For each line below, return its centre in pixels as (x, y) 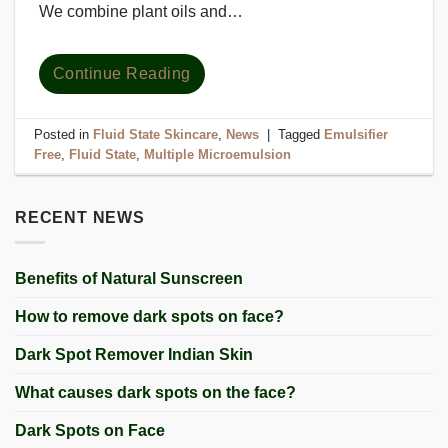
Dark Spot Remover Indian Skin (134, 354)
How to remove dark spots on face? (149, 316)
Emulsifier (356, 135)
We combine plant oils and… (141, 11)
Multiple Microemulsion (218, 155)
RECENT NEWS (80, 217)
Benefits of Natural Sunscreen (129, 278)
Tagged (301, 135)
